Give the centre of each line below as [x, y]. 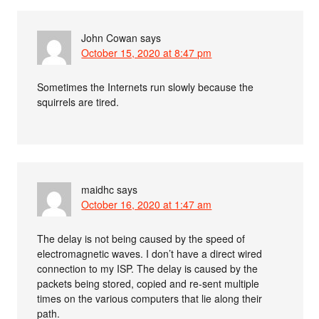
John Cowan [110, 38]
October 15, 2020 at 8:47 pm [147, 53]
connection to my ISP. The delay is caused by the [148, 268]
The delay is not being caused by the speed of [141, 239]
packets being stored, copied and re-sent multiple [148, 283]
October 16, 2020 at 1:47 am [147, 204]
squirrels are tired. [78, 102]
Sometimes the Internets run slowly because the [146, 87]
